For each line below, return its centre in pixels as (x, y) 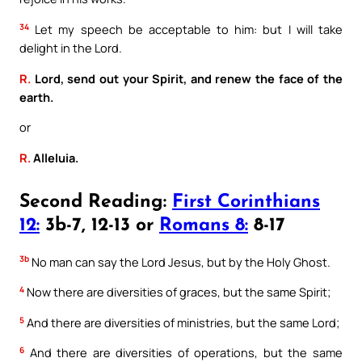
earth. (36, 97)
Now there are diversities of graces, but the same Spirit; (177, 292)
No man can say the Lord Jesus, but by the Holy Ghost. (180, 261)
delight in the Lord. (71, 47)
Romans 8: (204, 225)
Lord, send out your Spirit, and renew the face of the (187, 78)
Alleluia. (55, 157)
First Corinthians (246, 202)
